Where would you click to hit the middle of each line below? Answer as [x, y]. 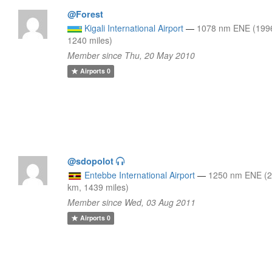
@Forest [86, 14]
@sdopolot [91, 161]
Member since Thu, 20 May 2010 [131, 55]
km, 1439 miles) [98, 187]
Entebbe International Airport [140, 175]
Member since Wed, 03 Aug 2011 [132, 202]
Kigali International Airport [134, 28]
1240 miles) [90, 40]
